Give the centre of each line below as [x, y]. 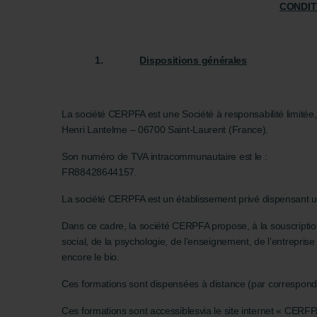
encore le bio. [91, 257]
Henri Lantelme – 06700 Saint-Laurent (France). [165, 129]
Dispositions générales [193, 60]
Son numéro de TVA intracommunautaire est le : [165, 156]
